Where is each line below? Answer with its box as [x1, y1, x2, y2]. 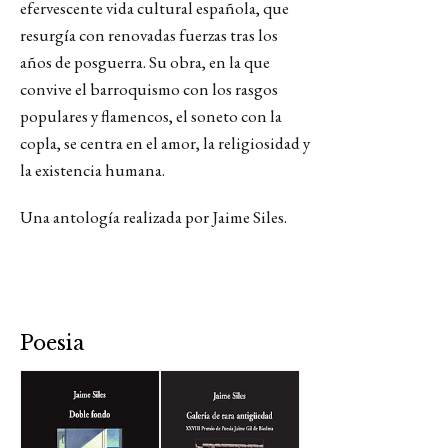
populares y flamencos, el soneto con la [20, 105, 282, 127]
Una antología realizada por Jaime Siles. [20, 206, 287, 228]
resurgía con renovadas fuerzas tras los [20, 24, 278, 46]
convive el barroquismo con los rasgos [20, 78, 278, 100]
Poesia [20, 331, 84, 355]
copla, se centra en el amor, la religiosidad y [20, 132, 310, 154]
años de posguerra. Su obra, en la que [20, 51, 270, 73]
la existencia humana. [20, 159, 168, 181]
